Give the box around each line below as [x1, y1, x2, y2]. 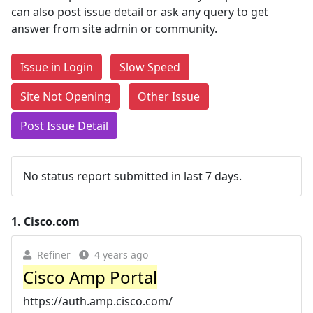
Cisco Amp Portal [23, 265, 157, 289]
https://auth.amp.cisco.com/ [23, 293, 173, 309]
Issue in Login [20, 59, 93, 75]
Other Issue [138, 89, 200, 104]
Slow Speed [119, 59, 180, 75]
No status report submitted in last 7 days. [23, 168, 242, 184]
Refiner [37, 248, 71, 261]
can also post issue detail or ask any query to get [11, 4, 268, 20]
